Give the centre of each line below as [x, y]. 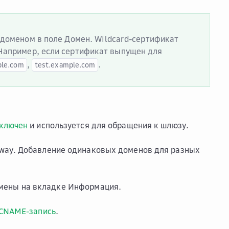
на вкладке [43, 187]
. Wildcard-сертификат [134, 39]
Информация [93, 187]
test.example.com [65, 65]
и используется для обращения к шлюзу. [108, 125]
